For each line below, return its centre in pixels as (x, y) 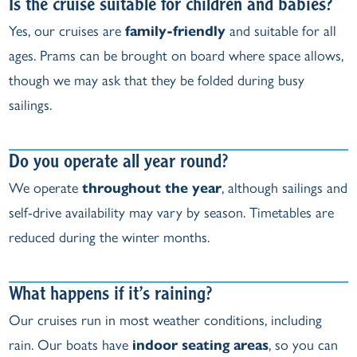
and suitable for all (281, 31)
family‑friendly (176, 31)
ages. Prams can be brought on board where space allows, (177, 56)
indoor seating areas (201, 345)
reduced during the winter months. (110, 237)
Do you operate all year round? (119, 163)
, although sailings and (285, 188)
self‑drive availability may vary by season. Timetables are (172, 213)
